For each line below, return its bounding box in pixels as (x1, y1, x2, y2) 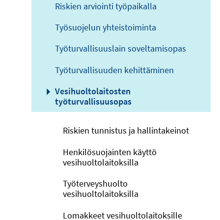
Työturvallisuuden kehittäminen (55, 64, 174, 76)
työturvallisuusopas (55, 96, 132, 108)
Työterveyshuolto (63, 178, 128, 190)
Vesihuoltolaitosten (55, 85, 131, 97)
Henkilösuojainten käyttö (63, 146, 157, 158)
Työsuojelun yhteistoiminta (55, 21, 156, 33)
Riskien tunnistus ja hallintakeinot (63, 125, 189, 137)
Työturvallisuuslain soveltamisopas (55, 43, 186, 55)
